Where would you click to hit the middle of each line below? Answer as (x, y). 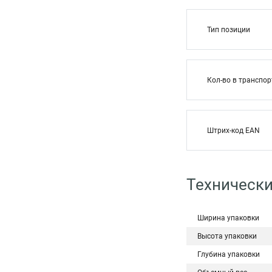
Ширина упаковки (228, 218)
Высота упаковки (227, 236)
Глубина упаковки (229, 254)
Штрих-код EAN (233, 131)
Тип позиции (229, 30)
